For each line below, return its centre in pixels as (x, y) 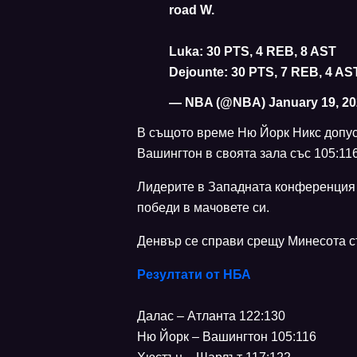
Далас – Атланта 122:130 (211, 316)
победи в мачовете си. (203, 208)
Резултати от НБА (194, 275)
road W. (192, 10)
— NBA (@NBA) (219, 103)
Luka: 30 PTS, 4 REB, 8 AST (253, 52)
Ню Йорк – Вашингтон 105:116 (227, 337)
